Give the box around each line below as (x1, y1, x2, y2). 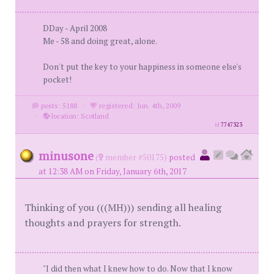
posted (169, 152, 195, 163)
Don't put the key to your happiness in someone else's (43, 61, 242, 72)
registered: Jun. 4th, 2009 (97, 101, 180, 110)
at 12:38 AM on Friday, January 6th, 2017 (39, 166, 187, 177)
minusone (39, 147, 94, 164)
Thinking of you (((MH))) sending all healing (24, 201, 221, 214)
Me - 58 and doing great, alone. (43, 35, 157, 46)
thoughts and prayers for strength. (24, 216, 181, 229)
